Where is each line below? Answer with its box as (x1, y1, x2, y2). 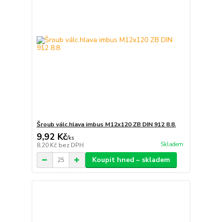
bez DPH (58, 141, 84, 150)
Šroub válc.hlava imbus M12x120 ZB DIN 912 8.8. (36, 120, 176, 129)
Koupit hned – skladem (92, 155, 170, 165)
